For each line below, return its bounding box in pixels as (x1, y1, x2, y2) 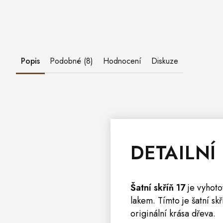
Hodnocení (103, 55, 141, 67)
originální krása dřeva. (130, 207, 216, 220)
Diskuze (151, 55, 178, 67)
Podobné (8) (50, 55, 93, 67)
